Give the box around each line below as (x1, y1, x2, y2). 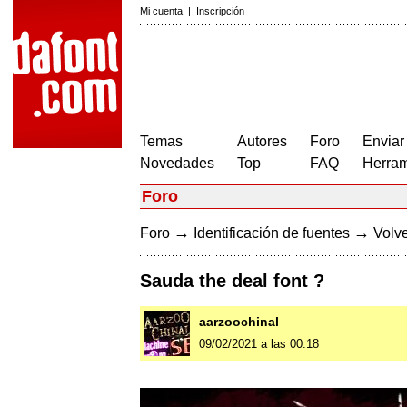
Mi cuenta (140, 5, 183, 16)
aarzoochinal (199, 314, 279, 330)
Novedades (140, 155, 214, 171)
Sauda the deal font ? (140, 271, 324, 292)
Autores (237, 134, 287, 149)
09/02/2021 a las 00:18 (199, 337, 319, 352)
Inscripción (196, 5, 244, 16)
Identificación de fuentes (194, 225, 350, 241)
